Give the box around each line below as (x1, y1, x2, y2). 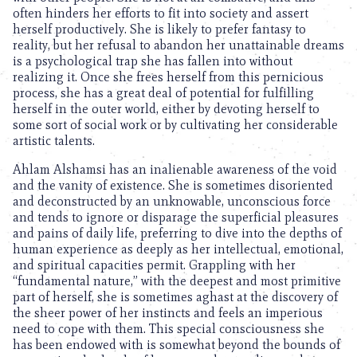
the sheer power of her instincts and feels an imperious (13, 305, 323, 320)
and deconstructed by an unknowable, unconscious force (13, 194, 331, 209)
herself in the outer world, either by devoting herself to (13, 101, 320, 116)
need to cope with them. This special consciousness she (13, 321, 324, 336)
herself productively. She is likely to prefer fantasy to (13, 22, 306, 37)
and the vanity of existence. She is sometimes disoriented (13, 178, 333, 193)
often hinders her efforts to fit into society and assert (13, 6, 308, 21)
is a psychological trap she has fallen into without (13, 53, 292, 69)
